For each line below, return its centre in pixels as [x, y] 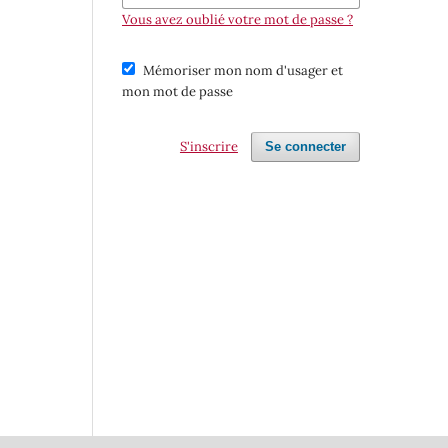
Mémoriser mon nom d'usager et [242, 71]
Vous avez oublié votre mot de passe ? [237, 20]
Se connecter [305, 147]
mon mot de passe [177, 92]
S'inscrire [208, 147]
